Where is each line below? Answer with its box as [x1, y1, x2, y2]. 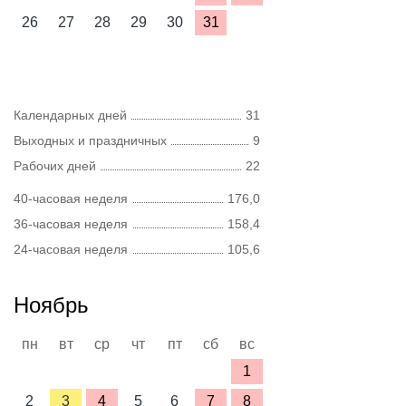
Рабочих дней [14, 159, 96, 173]
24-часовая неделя [14, 242, 128, 256]
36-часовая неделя [14, 217, 128, 231]
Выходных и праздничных [14, 133, 167, 148]
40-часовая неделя [14, 191, 128, 206]
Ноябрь [14, 293, 89, 317]
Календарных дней [14, 108, 127, 122]
